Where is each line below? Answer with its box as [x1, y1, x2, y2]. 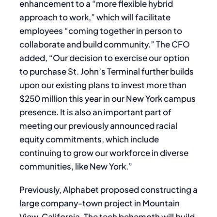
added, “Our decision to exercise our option [19, 52, 189, 63]
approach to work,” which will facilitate [19, 12, 170, 23]
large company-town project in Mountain [19, 198, 180, 209]
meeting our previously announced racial [19, 120, 177, 131]
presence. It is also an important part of [19, 107, 171, 118]
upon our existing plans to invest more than [19, 79, 186, 91]
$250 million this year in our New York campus [19, 93, 196, 104]
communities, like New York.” [19, 161, 132, 172]
